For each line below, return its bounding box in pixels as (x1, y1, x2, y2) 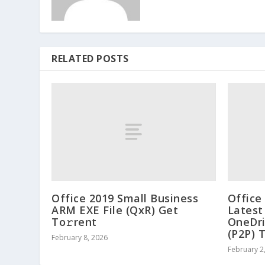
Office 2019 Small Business (51, 191, 199, 206)
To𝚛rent (51, 215, 97, 230)
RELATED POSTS (51, 51, 129, 65)
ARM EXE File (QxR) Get (51, 203, 179, 218)
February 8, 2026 (51, 232, 108, 243)
